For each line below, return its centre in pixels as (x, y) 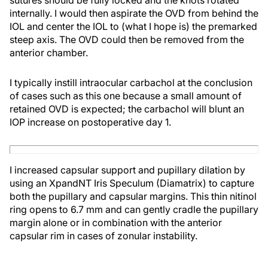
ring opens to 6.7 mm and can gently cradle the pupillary (134, 209)
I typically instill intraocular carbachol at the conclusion (131, 82)
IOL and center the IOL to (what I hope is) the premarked (133, 26)
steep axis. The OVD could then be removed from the (127, 39)
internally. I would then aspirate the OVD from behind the (134, 13)
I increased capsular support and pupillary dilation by (127, 170)
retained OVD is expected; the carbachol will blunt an (127, 109)
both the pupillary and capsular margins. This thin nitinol (133, 196)
